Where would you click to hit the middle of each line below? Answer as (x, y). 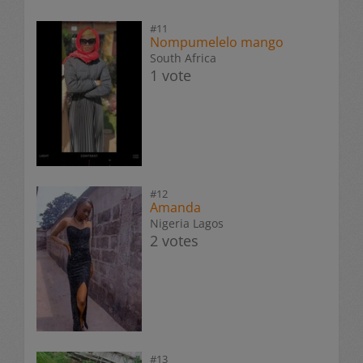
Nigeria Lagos (187, 223)
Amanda (175, 207)
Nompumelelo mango (217, 42)
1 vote (171, 75)
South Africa (183, 58)
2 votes (174, 240)
